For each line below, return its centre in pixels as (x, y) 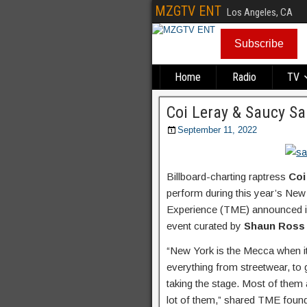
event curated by (205, 226)
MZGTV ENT (188, 11)
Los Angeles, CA (260, 12)
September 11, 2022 (217, 130)
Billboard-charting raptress (228, 176)
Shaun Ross (274, 226)
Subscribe (259, 44)
